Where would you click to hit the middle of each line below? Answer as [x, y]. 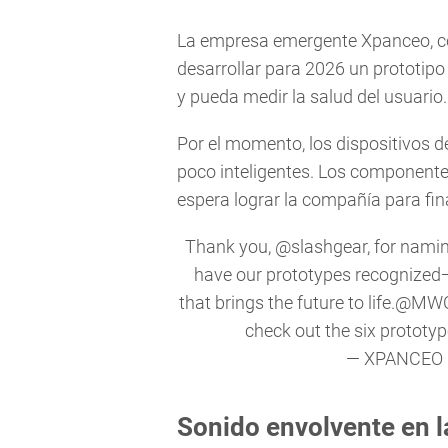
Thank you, [229, 247]
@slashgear [320, 247]
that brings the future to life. [287, 303]
